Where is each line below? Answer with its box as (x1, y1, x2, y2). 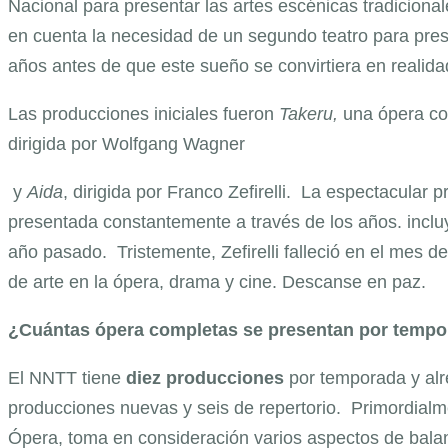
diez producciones (121, 367, 284, 388)
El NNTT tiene (8, 367, 121, 388)
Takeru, (274, 103, 338, 124)
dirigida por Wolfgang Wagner (8, 133, 245, 154)
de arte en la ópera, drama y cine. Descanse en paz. (8, 271, 426, 292)
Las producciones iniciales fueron (8, 103, 274, 124)
